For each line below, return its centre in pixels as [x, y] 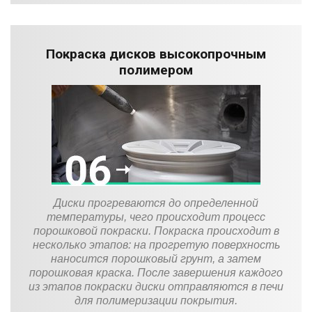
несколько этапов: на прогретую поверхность [156, 244]
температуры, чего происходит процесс [156, 217]
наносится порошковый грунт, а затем [156, 258]
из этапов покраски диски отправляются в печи [156, 286]
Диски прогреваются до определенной [156, 203]
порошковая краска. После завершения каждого [156, 272]
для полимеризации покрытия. [156, 300]
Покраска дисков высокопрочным [156, 54]
